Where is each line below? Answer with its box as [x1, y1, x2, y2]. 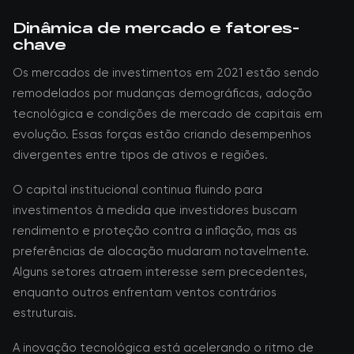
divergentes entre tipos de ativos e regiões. [13, 148, 268, 162]
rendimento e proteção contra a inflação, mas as [13, 224, 297, 238]
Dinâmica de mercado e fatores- [13, 19, 299, 36]
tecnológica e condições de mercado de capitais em [13, 107, 322, 121]
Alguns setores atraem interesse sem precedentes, [13, 265, 307, 279]
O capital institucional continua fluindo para [13, 183, 262, 197]
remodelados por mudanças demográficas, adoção [13, 86, 312, 100]
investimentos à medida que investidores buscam [13, 203, 297, 217]
